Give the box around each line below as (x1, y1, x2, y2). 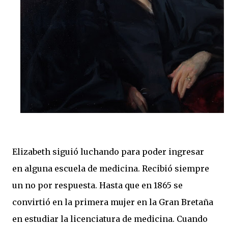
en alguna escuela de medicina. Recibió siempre (12, 163, 209, 174)
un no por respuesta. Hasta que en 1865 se (12, 180, 183, 190)
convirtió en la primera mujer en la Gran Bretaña (12, 196, 213, 207)
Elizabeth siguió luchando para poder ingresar (12, 146, 204, 157)
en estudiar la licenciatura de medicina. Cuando (12, 213, 208, 224)
